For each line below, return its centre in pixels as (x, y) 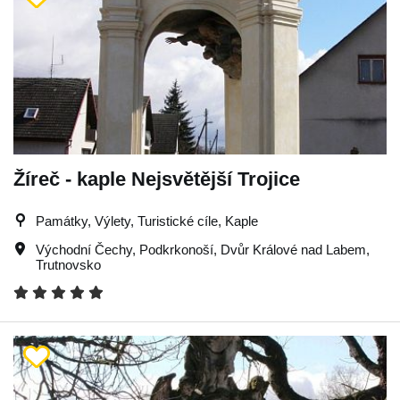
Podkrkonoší (176, 249)
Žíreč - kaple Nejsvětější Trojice (157, 179)
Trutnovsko (68, 264)
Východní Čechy (84, 249)
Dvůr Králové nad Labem (293, 249)
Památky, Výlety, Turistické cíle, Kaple (147, 221)
